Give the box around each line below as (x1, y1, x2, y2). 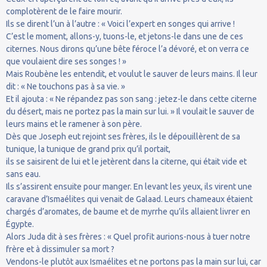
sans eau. (6, 169, 41, 179)
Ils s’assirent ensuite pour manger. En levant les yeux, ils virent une (6, 181, 252, 191)
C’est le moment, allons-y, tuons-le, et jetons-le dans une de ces (6, 31, 243, 41)
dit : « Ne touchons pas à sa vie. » (6, 81, 125, 91)
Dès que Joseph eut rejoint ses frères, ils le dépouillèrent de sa (6, 131, 240, 141)
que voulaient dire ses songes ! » (6, 56, 126, 66)
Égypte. (6, 219, 34, 229)
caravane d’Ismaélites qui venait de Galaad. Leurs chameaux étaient (6, 194, 253, 204)
